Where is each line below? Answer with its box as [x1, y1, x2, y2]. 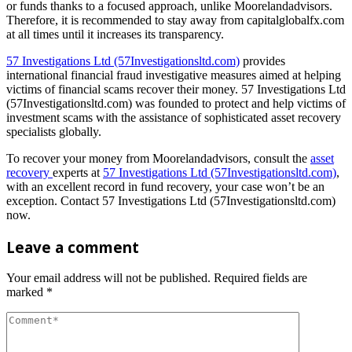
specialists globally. [6, 124, 101, 138]
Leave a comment [6, 236, 139, 257]
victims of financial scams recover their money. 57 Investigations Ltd [6, 82, 346, 96]
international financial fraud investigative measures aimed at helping [6, 68, 341, 82]
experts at [53, 165, 103, 179]
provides [240, 53, 285, 68]
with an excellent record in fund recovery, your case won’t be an [6, 179, 324, 193]
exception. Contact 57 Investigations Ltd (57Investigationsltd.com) [6, 193, 335, 207]
